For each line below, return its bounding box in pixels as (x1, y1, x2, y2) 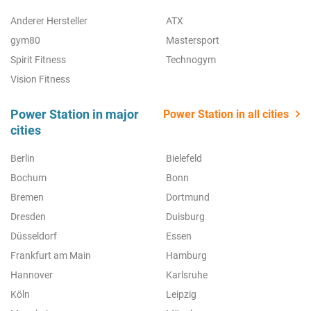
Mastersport (166, 34, 219, 46)
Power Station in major (10, 106, 139, 121)
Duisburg (166, 210, 205, 222)
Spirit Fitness (10, 53, 66, 65)
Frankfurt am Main (10, 249, 91, 261)
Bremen (10, 191, 44, 203)
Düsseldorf (10, 230, 57, 242)
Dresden (10, 210, 46, 222)
